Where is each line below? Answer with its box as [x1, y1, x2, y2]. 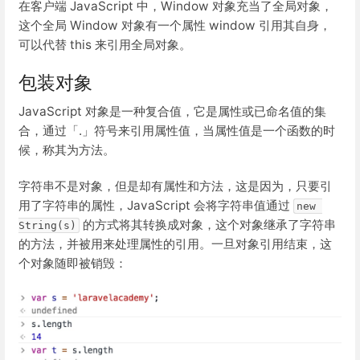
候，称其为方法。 [18, 142, 115, 158]
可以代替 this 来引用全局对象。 [18, 36, 191, 52]
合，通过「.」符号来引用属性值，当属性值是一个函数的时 [18, 123, 335, 139]
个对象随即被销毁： [18, 256, 127, 272]
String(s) [18, 219, 76, 232]
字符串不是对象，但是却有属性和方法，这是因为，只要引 [18, 178, 332, 194]
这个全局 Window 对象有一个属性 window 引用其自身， [18, 17, 331, 33]
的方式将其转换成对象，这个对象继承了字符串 [80, 217, 336, 233]
